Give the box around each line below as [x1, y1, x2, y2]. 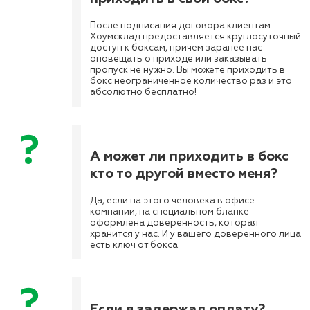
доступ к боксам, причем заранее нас [90, 42, 262, 54]
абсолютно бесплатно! [90, 86, 197, 98]
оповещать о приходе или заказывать [90, 53, 267, 65]
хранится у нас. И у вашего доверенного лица [90, 228, 301, 240]
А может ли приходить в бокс [90, 147, 289, 165]
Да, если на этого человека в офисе [90, 195, 255, 207]
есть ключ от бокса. [90, 239, 180, 251]
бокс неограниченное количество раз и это [90, 75, 292, 87]
